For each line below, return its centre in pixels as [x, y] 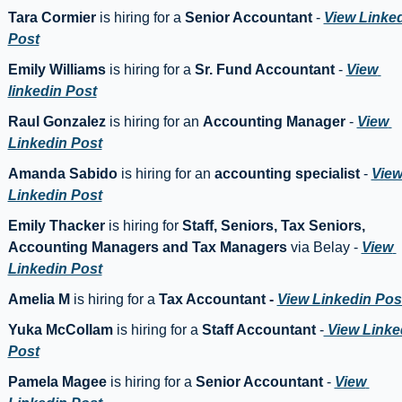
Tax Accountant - [216, 300]
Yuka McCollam [60, 330]
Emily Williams [57, 70]
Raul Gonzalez [57, 122]
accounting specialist [287, 174]
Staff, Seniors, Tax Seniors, [273, 226]
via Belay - [324, 248]
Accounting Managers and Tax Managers [147, 248]
